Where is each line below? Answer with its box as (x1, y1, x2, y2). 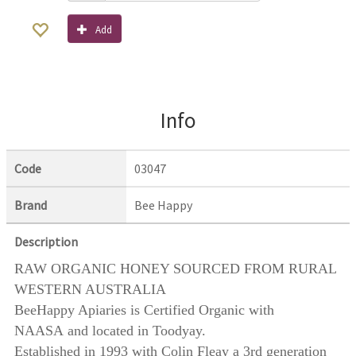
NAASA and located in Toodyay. (14, 323, 206, 339)
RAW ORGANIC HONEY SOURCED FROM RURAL (14, 261, 336, 277)
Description (14, 234, 78, 250)
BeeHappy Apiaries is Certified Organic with (14, 302, 274, 319)
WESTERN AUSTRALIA (14, 281, 166, 298)
